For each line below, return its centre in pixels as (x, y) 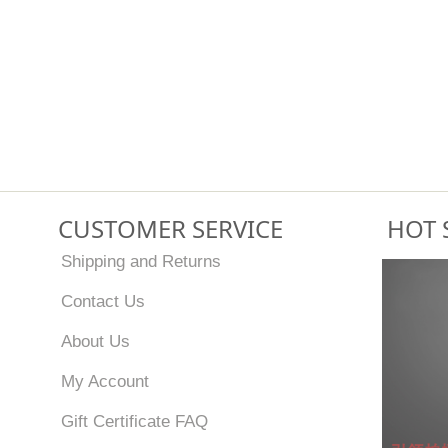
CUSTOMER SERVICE (171, 228)
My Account (105, 381)
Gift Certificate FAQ (135, 421)
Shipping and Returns (141, 261)
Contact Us (103, 301)
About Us (96, 341)
